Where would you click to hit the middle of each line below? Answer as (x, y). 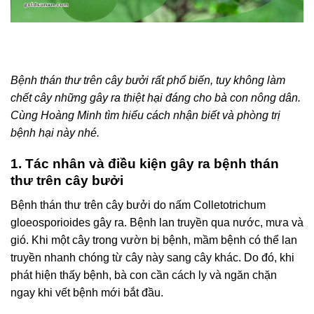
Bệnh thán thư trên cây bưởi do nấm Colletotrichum (138, 205)
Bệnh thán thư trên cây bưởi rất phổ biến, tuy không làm (148, 80)
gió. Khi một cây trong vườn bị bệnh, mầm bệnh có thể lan (154, 240)
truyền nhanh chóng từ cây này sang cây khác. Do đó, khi (152, 257)
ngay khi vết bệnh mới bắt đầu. (87, 292)
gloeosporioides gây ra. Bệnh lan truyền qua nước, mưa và (157, 222)
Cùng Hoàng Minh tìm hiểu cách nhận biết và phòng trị (145, 115)
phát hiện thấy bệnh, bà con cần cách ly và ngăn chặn (144, 275)
